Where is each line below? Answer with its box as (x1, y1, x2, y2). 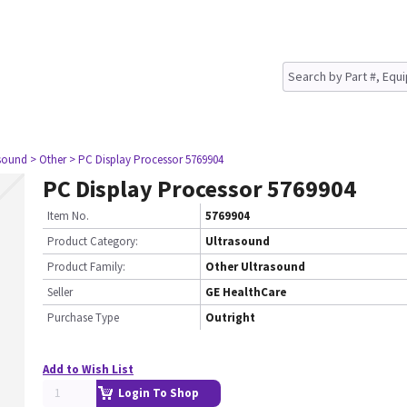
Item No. (47, 208, 89, 223)
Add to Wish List (43, 362, 134, 377)
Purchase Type (47, 310, 119, 325)
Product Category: (47, 233, 138, 249)
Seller (47, 284, 73, 300)
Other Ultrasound (205, 259, 305, 274)
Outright (205, 310, 255, 325)
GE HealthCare (205, 284, 286, 300)
